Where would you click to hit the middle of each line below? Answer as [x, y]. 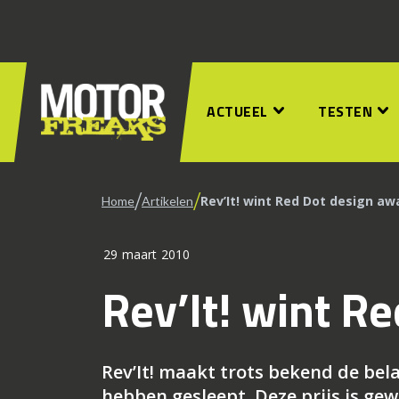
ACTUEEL [237, 111]
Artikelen [167, 201]
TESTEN [345, 111]
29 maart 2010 [147, 254]
